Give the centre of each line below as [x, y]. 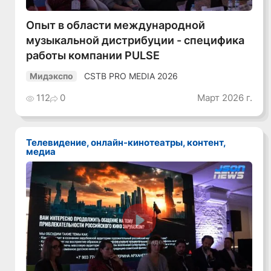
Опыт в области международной [116, 24]
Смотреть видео [139, 242]
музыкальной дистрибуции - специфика [135, 40]
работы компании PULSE [93, 55]
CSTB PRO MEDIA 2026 [131, 76]
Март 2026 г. [224, 98]
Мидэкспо [52, 77]
